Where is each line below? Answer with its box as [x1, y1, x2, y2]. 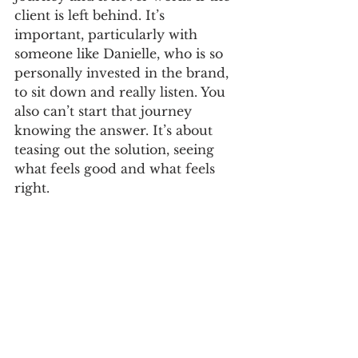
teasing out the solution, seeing [14, 141, 218, 158]
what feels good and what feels [14, 161, 219, 177]
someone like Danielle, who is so [14, 46, 227, 62]
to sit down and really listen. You [14, 84, 229, 101]
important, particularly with [14, 26, 201, 43]
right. [14, 180, 54, 197]
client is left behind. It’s [14, 7, 169, 24]
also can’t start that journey [14, 103, 196, 120]
